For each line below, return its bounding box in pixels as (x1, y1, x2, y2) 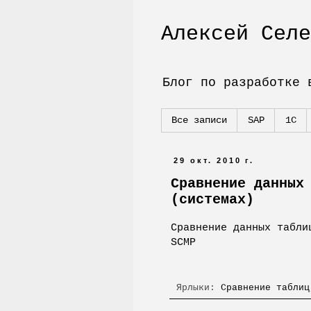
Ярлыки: (176, 283, 221, 293)
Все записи (171, 115, 227, 126)
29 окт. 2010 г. (174, 156, 255, 165)
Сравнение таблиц (221, 283, 310, 293)
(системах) (171, 191, 254, 208)
